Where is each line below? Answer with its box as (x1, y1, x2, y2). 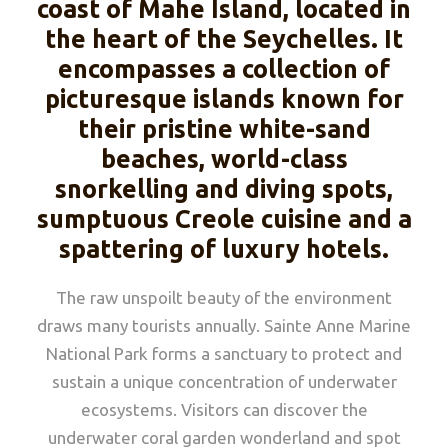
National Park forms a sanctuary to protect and (46, 343, 402, 363)
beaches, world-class (100, 144, 348, 173)
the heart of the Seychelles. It (45, 24, 403, 53)
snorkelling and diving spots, (55, 174, 393, 203)
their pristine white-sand (77, 114, 371, 143)
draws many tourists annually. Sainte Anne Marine (37, 315, 411, 335)
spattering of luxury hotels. (59, 234, 389, 263)
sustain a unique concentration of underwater (51, 371, 397, 391)
